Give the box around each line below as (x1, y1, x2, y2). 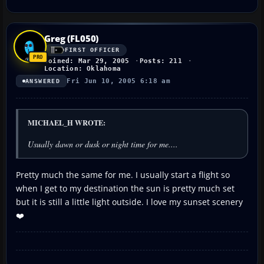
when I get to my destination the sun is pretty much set (16, 182, 235, 194)
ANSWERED (25, 77, 61, 84)
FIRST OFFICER (65, 47, 120, 54)
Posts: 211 (139, 57, 182, 65)
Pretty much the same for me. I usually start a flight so (16, 169, 230, 180)
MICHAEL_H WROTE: (28, 117, 105, 128)
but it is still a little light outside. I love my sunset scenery (16, 196, 243, 207)
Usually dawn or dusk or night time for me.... (28, 138, 178, 150)
